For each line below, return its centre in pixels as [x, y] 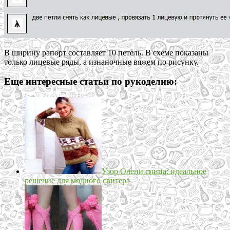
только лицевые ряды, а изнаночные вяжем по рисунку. [101, 62]
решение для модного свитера [77, 180]
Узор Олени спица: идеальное [154, 171]
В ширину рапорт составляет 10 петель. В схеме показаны [106, 52]
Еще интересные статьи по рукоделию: [91, 82]
